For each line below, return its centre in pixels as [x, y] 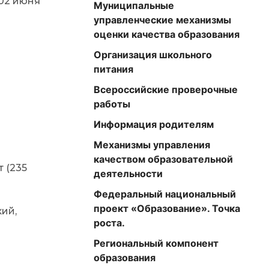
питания [113, 69]
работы [112, 104]
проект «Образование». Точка [167, 208]
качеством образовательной [163, 159]
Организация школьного [153, 55]
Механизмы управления [152, 145]
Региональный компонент [156, 243]
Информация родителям [154, 124]
